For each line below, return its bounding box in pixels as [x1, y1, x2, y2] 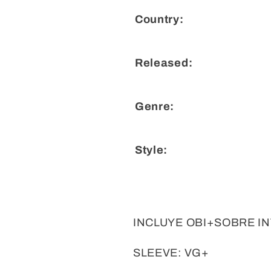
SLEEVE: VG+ [133, 246, 209, 259]
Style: [135, 144, 168, 157]
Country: [135, 13, 184, 26]
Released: [135, 57, 193, 70]
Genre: [135, 100, 175, 113]
